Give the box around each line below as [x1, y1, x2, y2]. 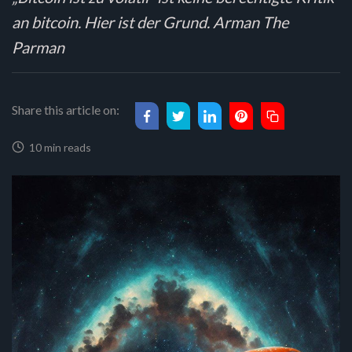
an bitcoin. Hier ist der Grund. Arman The [12, 13, 288, 31]
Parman [12, 38, 64, 57]
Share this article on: [12, 102, 119, 117]
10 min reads [24, 141, 91, 154]
